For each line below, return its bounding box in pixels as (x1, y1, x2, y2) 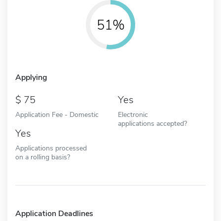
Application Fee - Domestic (15, 109, 99, 119)
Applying (15, 72, 47, 83)
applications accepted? (118, 118, 187, 128)
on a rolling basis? (15, 151, 70, 162)
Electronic (118, 109, 148, 119)
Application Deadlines (15, 208, 93, 219)
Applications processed (15, 143, 87, 153)
